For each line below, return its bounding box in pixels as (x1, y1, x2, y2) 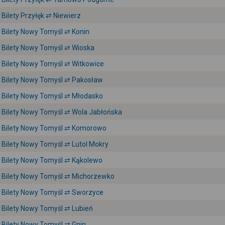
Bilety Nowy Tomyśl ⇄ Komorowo (2, 124, 106, 132)
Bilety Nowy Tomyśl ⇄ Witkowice (2, 60, 104, 68)
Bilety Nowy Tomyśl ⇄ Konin (2, 28, 89, 36)
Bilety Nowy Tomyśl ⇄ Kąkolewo (2, 156, 102, 164)
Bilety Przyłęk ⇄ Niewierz (2, 12, 81, 20)
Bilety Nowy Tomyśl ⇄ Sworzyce (2, 188, 103, 196)
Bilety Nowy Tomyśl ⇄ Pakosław (2, 76, 103, 84)
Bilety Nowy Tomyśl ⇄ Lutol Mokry (2, 140, 108, 148)
